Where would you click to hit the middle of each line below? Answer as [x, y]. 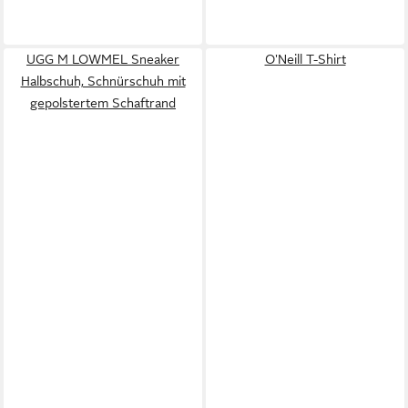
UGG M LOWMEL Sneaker [103, 59]
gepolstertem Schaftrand [103, 103]
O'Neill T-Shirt [305, 59]
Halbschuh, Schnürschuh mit [103, 81]
